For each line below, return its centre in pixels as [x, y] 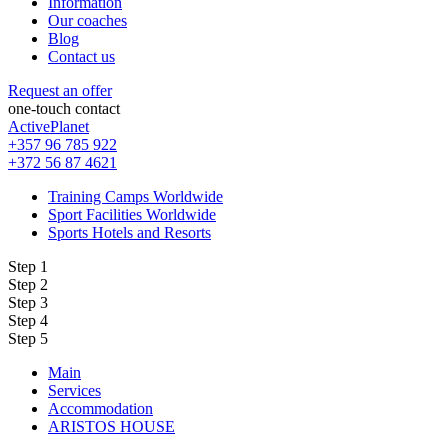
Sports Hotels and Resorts [129, 232]
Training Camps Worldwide [135, 196]
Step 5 [28, 338]
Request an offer [60, 90]
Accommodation [100, 408]
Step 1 [28, 266]
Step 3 [28, 302]
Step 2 [28, 284]
